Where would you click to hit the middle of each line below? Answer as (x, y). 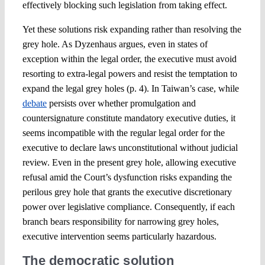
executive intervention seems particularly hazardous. (119, 237)
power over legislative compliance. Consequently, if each (128, 207)
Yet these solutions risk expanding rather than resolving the (132, 30)
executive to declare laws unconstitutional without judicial (130, 148)
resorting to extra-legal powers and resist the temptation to (130, 74)
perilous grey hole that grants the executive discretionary (127, 192)
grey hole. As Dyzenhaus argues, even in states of (115, 44)
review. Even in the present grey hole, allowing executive (129, 163)
